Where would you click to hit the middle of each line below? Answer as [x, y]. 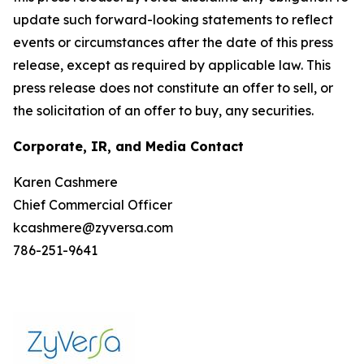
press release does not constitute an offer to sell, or [173, 87]
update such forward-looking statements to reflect [173, 19]
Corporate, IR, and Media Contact [128, 146]
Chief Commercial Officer [93, 204]
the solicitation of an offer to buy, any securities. [163, 110]
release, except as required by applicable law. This [172, 65]
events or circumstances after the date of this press [173, 42]
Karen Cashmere [65, 182]
